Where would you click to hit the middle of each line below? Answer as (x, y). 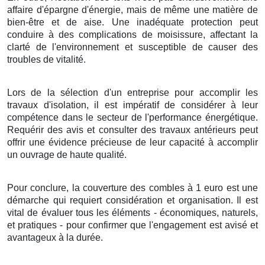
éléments (131, 212)
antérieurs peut (224, 130)
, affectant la (230, 34)
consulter (118, 130)
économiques (188, 212)
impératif (141, 105)
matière (228, 9)
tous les (92, 212)
